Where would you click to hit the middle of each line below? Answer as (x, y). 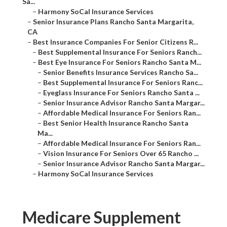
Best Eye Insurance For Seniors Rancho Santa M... (120, 62)
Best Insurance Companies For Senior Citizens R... (116, 42)
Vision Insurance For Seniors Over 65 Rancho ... (121, 154)
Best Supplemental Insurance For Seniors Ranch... (120, 52)
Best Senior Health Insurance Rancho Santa (116, 123)
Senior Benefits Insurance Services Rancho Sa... (121, 72)
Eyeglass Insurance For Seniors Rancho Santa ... (121, 93)
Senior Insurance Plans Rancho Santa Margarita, (113, 22)
